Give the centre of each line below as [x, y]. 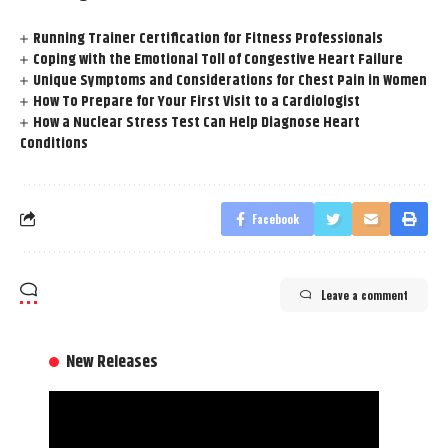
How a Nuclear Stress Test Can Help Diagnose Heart [197, 122]
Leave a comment [364, 294]
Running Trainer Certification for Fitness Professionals [208, 38]
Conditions [54, 143]
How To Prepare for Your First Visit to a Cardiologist [197, 101]
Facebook [275, 218]
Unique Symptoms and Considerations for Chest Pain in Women [230, 80]
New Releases [112, 361]
